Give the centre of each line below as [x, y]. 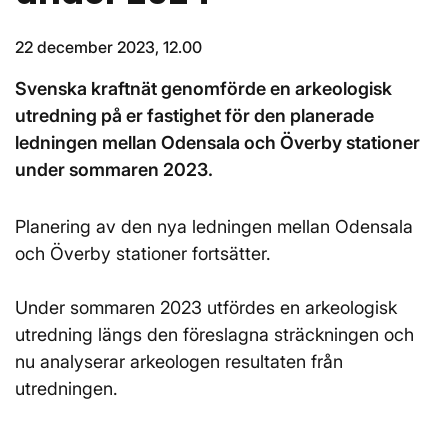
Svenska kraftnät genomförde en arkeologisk [203, 88]
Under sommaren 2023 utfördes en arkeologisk [206, 307]
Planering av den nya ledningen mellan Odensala [214, 226]
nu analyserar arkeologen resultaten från [179, 361]
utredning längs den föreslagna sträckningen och [214, 334]
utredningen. [66, 388]
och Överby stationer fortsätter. [143, 253]
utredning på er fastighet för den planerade [194, 115]
